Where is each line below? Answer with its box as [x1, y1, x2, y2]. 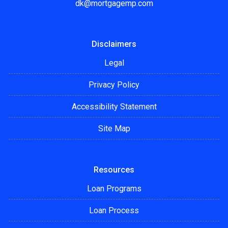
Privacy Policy [89, 80, 139, 90]
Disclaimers [92, 39, 136, 49]
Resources [94, 165, 134, 175]
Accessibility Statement [71, 102, 157, 112]
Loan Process [89, 206, 139, 216]
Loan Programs [87, 184, 141, 194]
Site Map [98, 124, 130, 134]
